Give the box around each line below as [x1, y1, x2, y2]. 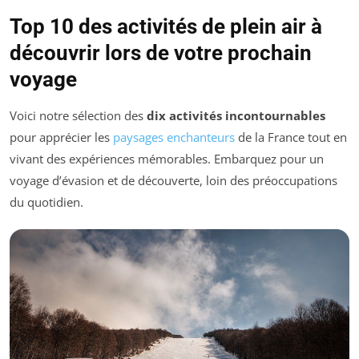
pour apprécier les [10, 129, 113, 146]
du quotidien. [10, 194, 83, 211]
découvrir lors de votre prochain [10, 41, 312, 66]
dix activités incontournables [147, 107, 325, 124]
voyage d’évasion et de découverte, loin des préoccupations [10, 172, 337, 189]
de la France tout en [235, 129, 347, 146]
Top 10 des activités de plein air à [10, 14, 322, 39]
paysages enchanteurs [113, 129, 235, 146]
